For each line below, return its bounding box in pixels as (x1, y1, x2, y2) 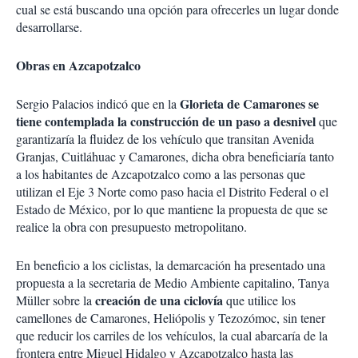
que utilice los (223, 292, 296, 308)
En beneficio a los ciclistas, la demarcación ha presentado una (16, 257, 325, 273)
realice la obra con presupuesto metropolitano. (16, 218, 247, 235)
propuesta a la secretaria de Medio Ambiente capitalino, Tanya (16, 274, 329, 291)
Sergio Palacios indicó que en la (16, 95, 180, 112)
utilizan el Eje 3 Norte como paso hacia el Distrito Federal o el (16, 183, 328, 200)
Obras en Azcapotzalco (16, 56, 141, 74)
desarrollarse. (16, 18, 82, 35)
